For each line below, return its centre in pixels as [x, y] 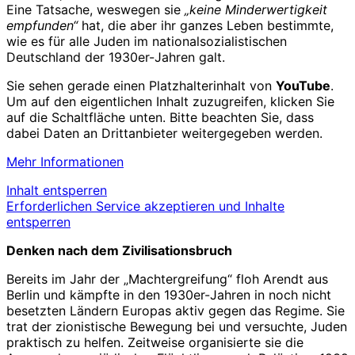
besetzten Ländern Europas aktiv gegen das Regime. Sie [176, 310]
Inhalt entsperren [57, 190]
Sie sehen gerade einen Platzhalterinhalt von [141, 85]
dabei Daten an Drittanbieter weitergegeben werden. [164, 133]
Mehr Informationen [65, 161]
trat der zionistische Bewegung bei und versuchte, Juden [177, 326]
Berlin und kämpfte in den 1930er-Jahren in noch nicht [169, 294]
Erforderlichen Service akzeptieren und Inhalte [145, 206]
